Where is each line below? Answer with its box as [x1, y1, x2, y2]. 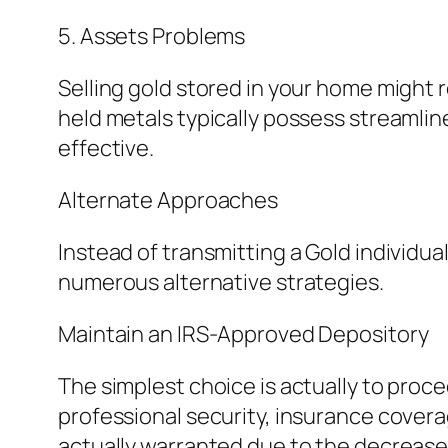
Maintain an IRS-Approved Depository [58, 319, 429, 350]
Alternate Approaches [58, 185, 278, 216]
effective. [58, 133, 155, 164]
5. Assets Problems [58, 21, 246, 52]
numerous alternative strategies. [58, 267, 384, 298]
